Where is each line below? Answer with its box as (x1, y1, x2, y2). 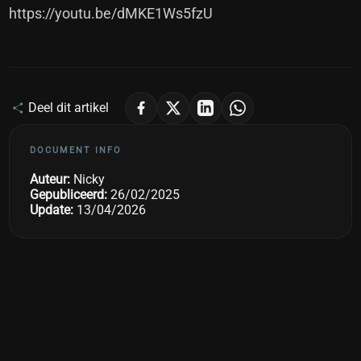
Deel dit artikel (28, 100, 110, 116)
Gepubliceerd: (30, 186, 108, 202)
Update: (30, 201, 74, 218)
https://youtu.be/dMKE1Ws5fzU (9, 4, 214, 22)
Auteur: (30, 171, 71, 187)
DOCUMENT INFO (30, 144, 122, 156)
